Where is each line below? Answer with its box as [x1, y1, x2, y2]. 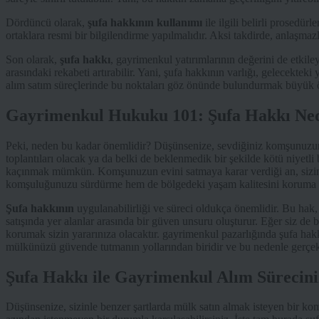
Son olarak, [6, 53, 60, 66]
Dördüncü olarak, [6, 16, 88, 28]
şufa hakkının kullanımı [88, 16, 202, 28]
